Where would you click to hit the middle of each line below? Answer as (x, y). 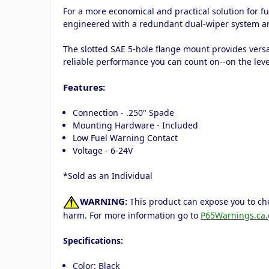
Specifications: (93, 241)
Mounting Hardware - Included (136, 125)
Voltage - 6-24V (103, 150)
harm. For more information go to (132, 216)
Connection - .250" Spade (124, 112)
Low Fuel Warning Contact (125, 138)
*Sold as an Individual (108, 175)
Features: (85, 87)
